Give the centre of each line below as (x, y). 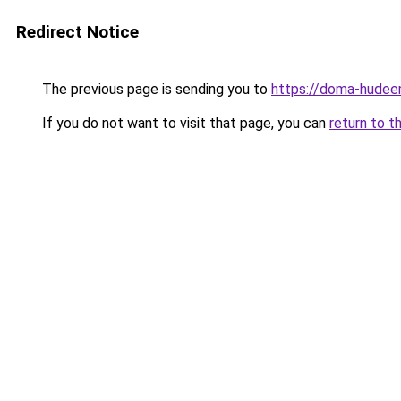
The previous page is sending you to (155, 89)
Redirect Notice (77, 32)
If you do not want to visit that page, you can (184, 123)
